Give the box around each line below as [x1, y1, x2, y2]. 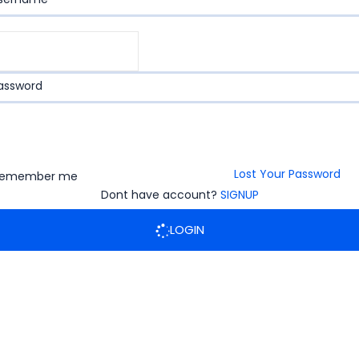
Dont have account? [100, 187, 220, 203]
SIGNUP [220, 187, 259, 203]
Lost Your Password [234, 166, 341, 182]
